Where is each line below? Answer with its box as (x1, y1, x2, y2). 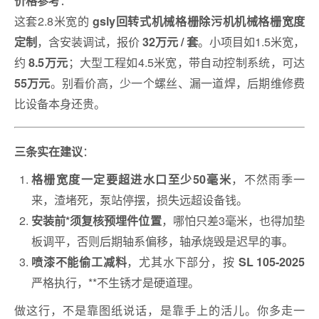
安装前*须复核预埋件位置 (31, 211, 162, 229)
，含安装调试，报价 (36, 33, 142, 51)
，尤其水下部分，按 (127, 252, 239, 270)
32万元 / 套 (142, 33, 199, 51)
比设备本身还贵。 (14, 95, 105, 113)
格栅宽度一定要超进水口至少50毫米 (31, 170, 232, 187)
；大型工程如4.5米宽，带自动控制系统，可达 (68, 53, 305, 71)
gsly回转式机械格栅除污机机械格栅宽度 (93, 13, 305, 30)
